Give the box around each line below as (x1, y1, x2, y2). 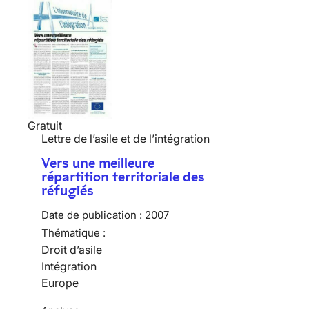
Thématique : (41, 226, 106, 239)
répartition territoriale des (41, 168, 205, 185)
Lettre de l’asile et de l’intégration (41, 131, 210, 146)
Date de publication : (41, 208, 142, 221)
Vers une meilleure (41, 154, 154, 171)
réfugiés (41, 181, 94, 199)
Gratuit (28, 118, 62, 132)
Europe (41, 275, 79, 290)
